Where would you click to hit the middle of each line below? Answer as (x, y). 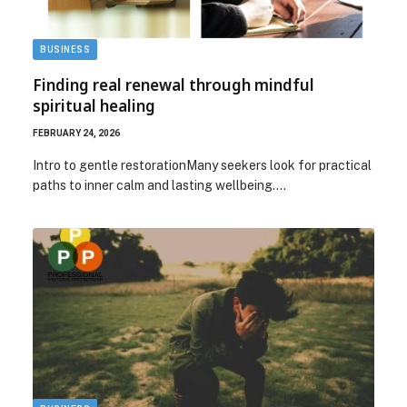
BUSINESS (65, 49)
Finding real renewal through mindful (174, 84)
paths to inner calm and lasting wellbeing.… (159, 185)
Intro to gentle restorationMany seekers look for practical (202, 165)
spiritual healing (94, 105)
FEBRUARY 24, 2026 (76, 133)
